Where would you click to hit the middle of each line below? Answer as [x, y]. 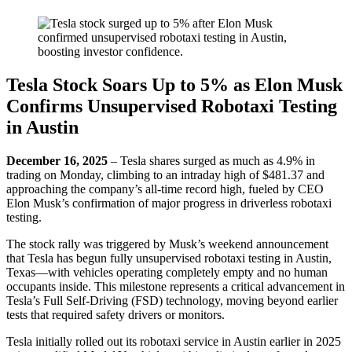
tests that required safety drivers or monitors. [115, 315]
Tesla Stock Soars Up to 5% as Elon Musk [174, 85]
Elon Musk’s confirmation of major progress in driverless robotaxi [169, 203]
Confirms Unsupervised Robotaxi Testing [172, 106]
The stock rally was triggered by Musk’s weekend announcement [167, 244]
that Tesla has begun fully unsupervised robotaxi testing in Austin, [169, 258]
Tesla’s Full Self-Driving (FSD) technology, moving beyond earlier [172, 301]
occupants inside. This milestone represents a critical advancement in [176, 287]
